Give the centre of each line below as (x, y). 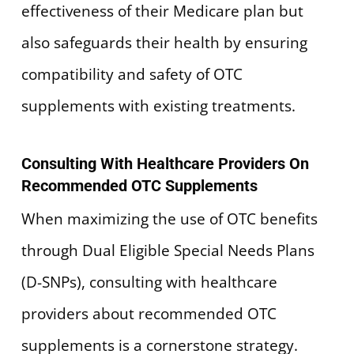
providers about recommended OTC (149, 313)
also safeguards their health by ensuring (164, 43)
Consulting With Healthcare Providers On (165, 163)
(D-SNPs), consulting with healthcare (149, 282)
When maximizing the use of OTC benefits (169, 218)
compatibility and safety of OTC (132, 75)
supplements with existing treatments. (158, 106)
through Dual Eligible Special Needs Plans (168, 250)
